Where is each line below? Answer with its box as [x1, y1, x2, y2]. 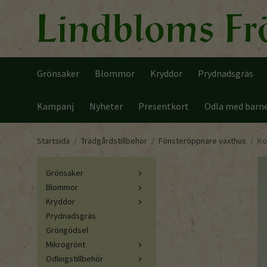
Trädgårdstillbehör [81, 135, 147, 146]
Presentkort [138, 100, 189, 112]
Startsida [37, 135, 70, 146]
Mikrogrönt [46, 239, 85, 250]
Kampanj [37, 100, 74, 112]
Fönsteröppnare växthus [159, 135, 246, 146]
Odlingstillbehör [46, 253, 103, 264]
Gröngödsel [46, 225, 88, 235]
